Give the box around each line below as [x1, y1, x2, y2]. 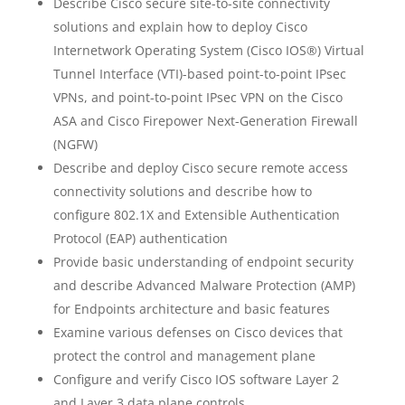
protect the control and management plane [52, 347, 316, 364]
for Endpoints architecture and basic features [52, 300, 330, 317]
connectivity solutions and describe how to [52, 183, 312, 200]
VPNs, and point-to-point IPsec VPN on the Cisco [52, 89, 343, 106]
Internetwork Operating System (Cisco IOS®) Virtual [52, 42, 364, 59]
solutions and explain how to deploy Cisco [52, 18, 307, 35]
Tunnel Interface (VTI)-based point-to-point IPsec [52, 65, 346, 82]
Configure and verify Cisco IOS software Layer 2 [52, 371, 339, 388]
